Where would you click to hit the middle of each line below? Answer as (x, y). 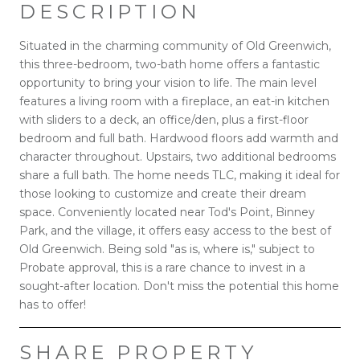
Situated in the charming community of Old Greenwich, (175, 45)
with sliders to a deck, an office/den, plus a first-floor (164, 119)
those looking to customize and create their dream (163, 193)
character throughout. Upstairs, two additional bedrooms (178, 156)
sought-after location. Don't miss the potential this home (179, 286)
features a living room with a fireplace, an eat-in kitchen (174, 101)
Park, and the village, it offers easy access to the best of (175, 230)
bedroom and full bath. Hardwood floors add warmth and (179, 138)
